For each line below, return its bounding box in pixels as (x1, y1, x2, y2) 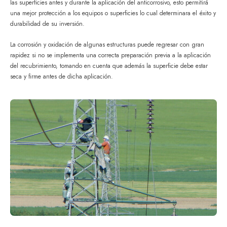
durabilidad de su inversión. (10, 19, 85, 29)
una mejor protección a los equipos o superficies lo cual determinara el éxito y (10, 9, 216, 18)
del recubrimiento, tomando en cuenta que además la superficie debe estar (10, 61, 208, 70)
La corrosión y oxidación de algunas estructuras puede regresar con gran (10, 40, 204, 49)
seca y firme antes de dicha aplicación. (10, 71, 113, 81)
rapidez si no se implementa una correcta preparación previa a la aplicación (10, 50, 211, 60)
